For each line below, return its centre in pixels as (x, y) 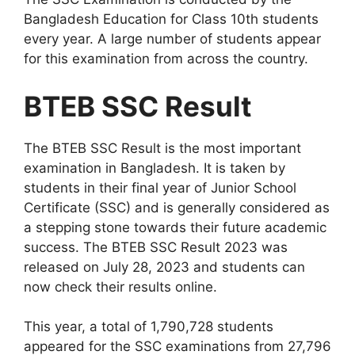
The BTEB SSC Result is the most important (162, 148)
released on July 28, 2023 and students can (164, 267)
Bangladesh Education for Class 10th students (171, 19)
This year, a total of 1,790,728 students (149, 327)
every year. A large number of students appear (172, 39)
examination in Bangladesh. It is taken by (155, 168)
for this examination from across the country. (166, 59)
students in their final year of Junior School (160, 187)
